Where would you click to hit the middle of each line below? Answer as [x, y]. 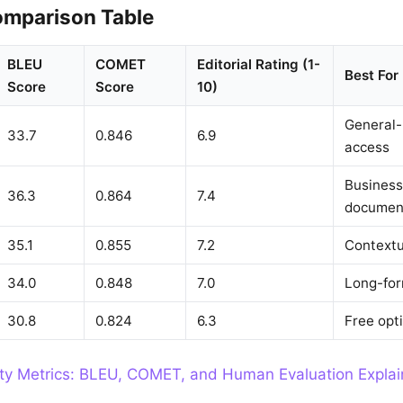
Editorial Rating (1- [259, 64]
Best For [372, 75]
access [367, 147]
